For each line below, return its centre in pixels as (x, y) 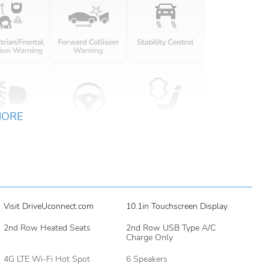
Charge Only (149, 237)
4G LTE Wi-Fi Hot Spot (47, 259)
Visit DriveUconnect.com (48, 206)
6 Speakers (147, 259)
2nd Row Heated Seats (47, 228)
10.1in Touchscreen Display (177, 206)
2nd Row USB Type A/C (171, 228)
